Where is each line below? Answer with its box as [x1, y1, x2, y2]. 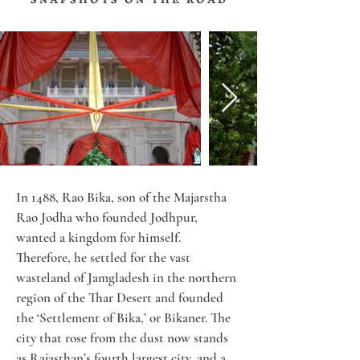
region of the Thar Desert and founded [16, 289, 227, 306]
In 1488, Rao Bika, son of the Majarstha [16, 189, 230, 206]
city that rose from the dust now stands [16, 329, 231, 346]
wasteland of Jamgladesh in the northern [16, 269, 239, 286]
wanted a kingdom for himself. [16, 229, 184, 246]
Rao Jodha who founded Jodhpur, [16, 209, 201, 226]
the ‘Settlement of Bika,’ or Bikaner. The [16, 309, 234, 326]
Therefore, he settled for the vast [16, 249, 194, 266]
